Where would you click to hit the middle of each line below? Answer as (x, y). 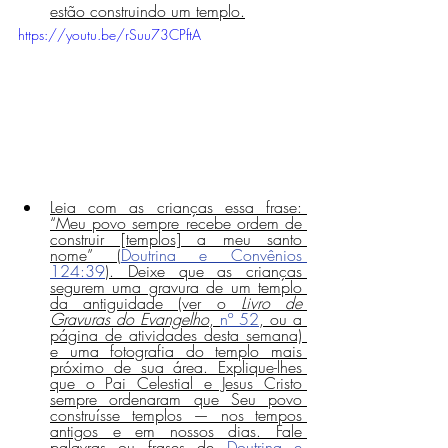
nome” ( (85, 255)
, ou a (280, 319)
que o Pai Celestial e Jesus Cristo (176, 383)
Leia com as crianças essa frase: (176, 207)
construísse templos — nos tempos (176, 415)
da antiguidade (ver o (145, 303)
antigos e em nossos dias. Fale (176, 431)
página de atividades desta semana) (176, 335)
